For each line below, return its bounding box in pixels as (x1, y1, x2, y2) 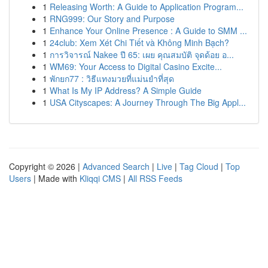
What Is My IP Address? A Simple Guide (50, 84, 202, 96)
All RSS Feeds (128, 172, 182, 184)
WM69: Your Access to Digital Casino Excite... (50, 60, 222, 72)
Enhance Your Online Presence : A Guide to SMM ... (50, 25, 247, 36)
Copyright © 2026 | (9, 160, 83, 172)
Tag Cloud (179, 160, 218, 172)
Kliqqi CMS (80, 172, 121, 184)
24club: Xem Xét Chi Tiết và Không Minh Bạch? (50, 36, 229, 48)
